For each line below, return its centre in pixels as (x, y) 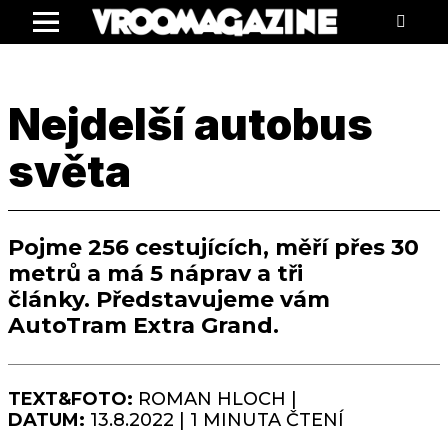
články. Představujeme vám (169, 300)
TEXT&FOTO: (70, 399)
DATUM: (46, 420)
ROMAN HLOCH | (215, 399)
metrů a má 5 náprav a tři (155, 274)
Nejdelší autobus (190, 123)
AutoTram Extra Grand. (146, 326)
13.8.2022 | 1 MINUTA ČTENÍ (214, 420)
